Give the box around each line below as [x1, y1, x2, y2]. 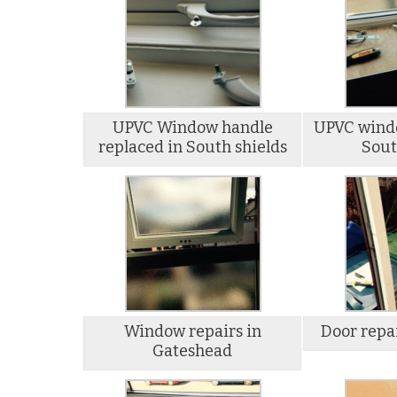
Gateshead [152, 341, 233, 362]
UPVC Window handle [112, 118, 273, 138]
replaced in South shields [97, 137, 287, 158]
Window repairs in [123, 322, 261, 342]
